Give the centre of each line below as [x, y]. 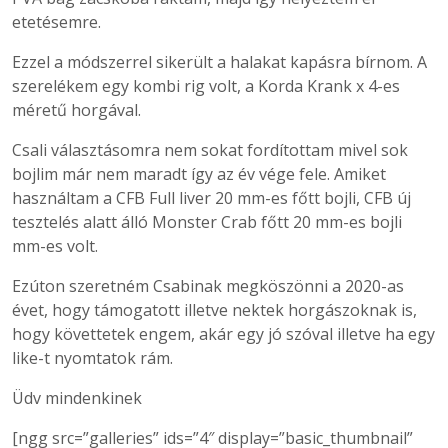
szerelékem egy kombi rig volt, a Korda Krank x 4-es [206, 86]
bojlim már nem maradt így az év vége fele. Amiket [199, 174]
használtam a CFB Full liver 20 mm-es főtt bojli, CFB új [211, 198]
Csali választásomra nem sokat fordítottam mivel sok [210, 150]
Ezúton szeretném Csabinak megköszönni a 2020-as [208, 286]
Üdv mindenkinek [77, 398]
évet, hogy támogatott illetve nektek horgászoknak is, [214, 310]
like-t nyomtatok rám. [92, 358]
